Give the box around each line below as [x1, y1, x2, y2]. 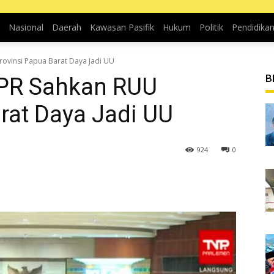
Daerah [51, 21, 81, 33]
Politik [199, 21, 223, 33]
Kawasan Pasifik [89, 21, 154, 33]
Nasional [8, 21, 43, 33]
